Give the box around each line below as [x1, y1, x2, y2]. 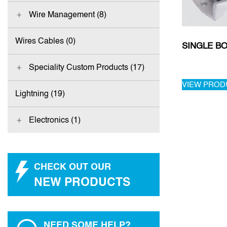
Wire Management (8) [28, 10, 106, 19]
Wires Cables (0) [15, 36, 75, 46]
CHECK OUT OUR [34, 161, 111, 172]
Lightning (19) [15, 89, 65, 98]
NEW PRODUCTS [34, 175, 130, 188]
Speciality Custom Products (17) [28, 62, 144, 72]
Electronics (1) [28, 115, 81, 125]
